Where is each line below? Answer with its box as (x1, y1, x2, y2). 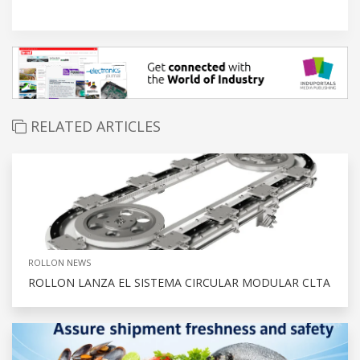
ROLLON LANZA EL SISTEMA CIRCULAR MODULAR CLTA (28, 275, 330, 291)
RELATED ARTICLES (27, 117, 161, 137)
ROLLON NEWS (28, 256, 91, 269)
